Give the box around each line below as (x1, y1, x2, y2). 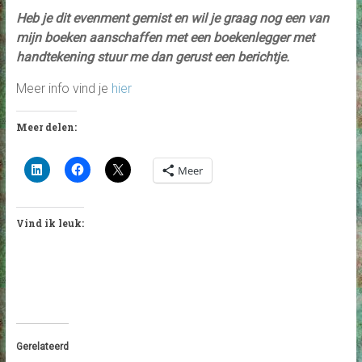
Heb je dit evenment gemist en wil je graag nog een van (15, 10, 329, 26)
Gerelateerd (15, 340, 69, 352)
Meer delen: (15, 120, 77, 133)
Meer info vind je (15, 80, 112, 96)
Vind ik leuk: (15, 216, 84, 229)
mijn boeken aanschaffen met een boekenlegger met (15, 29, 314, 45)
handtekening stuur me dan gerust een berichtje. (15, 48, 289, 65)
